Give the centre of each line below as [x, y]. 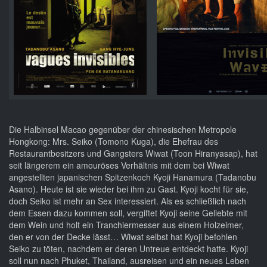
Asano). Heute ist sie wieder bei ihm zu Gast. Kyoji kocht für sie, [129, 189]
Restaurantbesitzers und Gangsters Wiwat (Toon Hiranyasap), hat [133, 153]
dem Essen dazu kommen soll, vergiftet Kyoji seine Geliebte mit [128, 213]
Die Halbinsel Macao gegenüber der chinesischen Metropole [123, 130]
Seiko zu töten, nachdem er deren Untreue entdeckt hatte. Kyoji [128, 249]
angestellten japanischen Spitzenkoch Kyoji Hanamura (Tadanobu [133, 177]
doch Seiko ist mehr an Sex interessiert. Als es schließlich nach [128, 201]
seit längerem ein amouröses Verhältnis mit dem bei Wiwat [119, 165]
